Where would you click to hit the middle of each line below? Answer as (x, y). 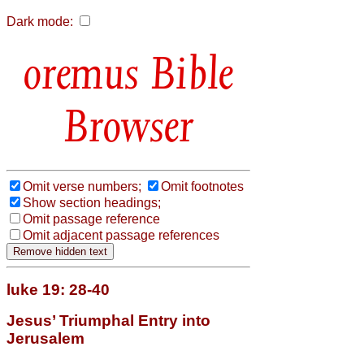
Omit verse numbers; (82, 186)
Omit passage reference (91, 219)
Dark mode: (40, 22)
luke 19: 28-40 (58, 289)
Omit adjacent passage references (121, 235)
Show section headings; (92, 202)
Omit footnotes (202, 186)
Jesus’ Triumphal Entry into (108, 320)
